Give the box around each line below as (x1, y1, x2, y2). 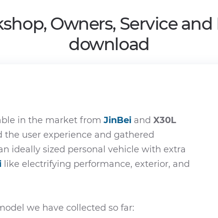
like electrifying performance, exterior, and (1, 159, 190, 169)
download (69, 34, 149, 54)
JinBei (104, 115, 131, 126)
